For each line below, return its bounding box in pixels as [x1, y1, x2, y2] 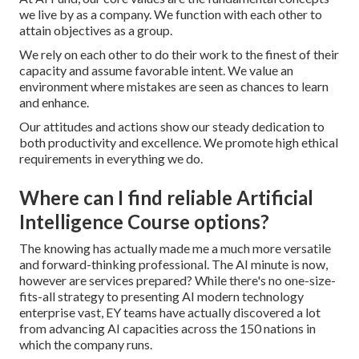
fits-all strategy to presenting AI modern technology [19, 288, 304, 305]
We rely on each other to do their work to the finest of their [19, 46, 339, 63]
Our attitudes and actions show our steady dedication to [19, 119, 325, 135]
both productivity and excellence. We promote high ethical [19, 135, 338, 151]
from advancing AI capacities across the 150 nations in [19, 321, 316, 337]
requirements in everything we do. [19, 151, 203, 167]
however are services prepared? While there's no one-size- [19, 272, 336, 288]
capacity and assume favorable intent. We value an [19, 63, 293, 79]
